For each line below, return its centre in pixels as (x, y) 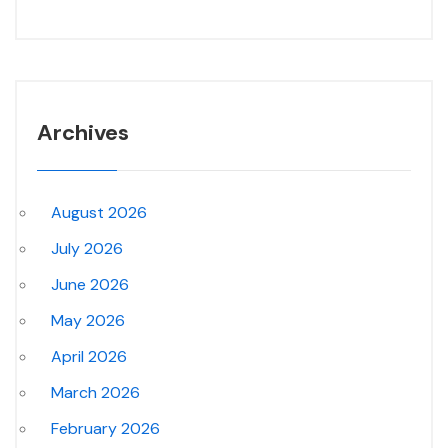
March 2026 (95, 393)
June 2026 (90, 285)
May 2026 (88, 321)
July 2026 (87, 249)
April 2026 (89, 357)
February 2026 (105, 429)
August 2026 (99, 213)
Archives (83, 133)
